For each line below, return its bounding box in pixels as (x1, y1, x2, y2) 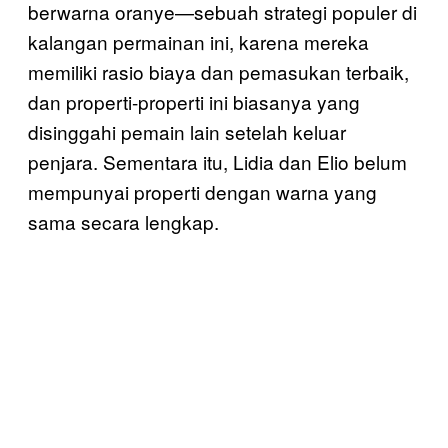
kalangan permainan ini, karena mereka (28, 28, 369, 55)
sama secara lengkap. (28, 208, 219, 235)
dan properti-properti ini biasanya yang (28, 88, 360, 115)
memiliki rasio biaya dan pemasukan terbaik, (28, 58, 409, 85)
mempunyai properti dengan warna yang (28, 178, 377, 205)
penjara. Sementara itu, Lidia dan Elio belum (28, 148, 407, 175)
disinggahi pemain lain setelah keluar (28, 118, 346, 145)
